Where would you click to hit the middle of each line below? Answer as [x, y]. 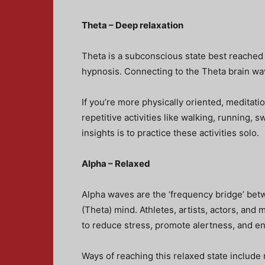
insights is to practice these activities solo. [170, 133]
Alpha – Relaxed [116, 164]
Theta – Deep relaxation [132, 25]
